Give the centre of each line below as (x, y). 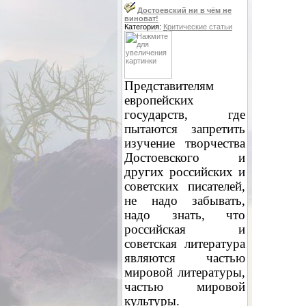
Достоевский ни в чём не (184, 10)
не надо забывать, (185, 200)
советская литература (185, 243)
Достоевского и (185, 157)
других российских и (185, 171)
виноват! (141, 18)
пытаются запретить (185, 128)
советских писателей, (185, 186)
